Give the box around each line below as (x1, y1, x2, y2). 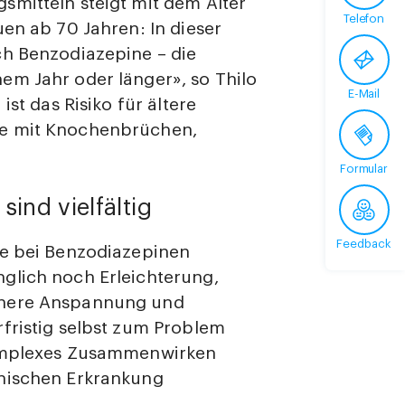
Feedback (336, 238, 391, 250)
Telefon (343, 13, 385, 24)
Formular (339, 163, 389, 174)
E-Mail (347, 88, 381, 99)
